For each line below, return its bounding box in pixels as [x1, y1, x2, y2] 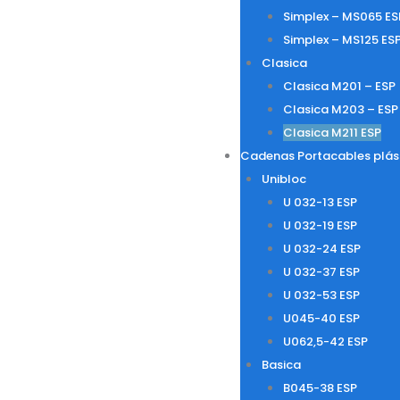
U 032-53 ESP [282, 287, 360, 304]
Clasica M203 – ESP [282, 101, 398, 118]
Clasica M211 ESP [282, 124, 381, 141]
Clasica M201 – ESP [282, 78, 396, 95]
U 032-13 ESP [282, 194, 357, 211]
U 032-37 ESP [282, 263, 360, 280]
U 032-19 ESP [282, 217, 357, 234]
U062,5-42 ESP [282, 333, 368, 350]
